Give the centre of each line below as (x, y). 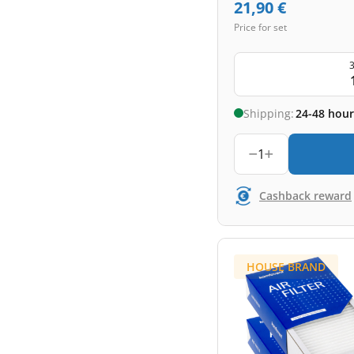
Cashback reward (305, 196)
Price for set (260, 27)
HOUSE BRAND (286, 266)
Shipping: (269, 113)
